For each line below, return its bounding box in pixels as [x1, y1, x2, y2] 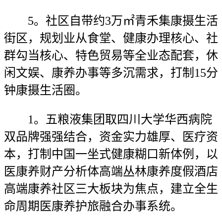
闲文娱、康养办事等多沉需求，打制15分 [4, 66, 218, 79]
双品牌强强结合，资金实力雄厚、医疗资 [4, 130, 218, 143]
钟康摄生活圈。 [4, 84, 87, 97]
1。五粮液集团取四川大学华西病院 [4, 113, 212, 126]
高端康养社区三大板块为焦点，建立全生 [4, 182, 218, 195]
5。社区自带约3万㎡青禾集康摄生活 [4, 14, 218, 27]
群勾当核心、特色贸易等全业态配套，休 [4, 49, 218, 62]
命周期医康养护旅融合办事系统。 [4, 200, 182, 213]
